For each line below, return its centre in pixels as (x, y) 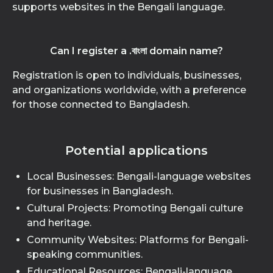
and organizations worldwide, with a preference (129, 90)
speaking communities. (85, 254)
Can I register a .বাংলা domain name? (136, 51)
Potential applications (136, 151)
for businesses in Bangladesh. (100, 191)
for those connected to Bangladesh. (101, 105)
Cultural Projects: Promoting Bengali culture (135, 208)
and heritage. (59, 223)
